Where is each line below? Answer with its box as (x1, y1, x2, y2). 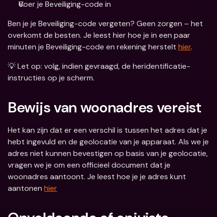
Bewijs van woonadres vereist (8, 98, 201, 117)
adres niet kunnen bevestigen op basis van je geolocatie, (8, 148, 208, 158)
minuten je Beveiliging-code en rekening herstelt (8, 42, 178, 52)
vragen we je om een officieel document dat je (8, 160, 170, 170)
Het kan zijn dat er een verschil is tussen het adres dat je (8, 125, 207, 135)
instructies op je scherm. (8, 73, 94, 83)
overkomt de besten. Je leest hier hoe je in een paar (8, 30, 190, 40)
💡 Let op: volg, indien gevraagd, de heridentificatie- (8, 61, 190, 71)
